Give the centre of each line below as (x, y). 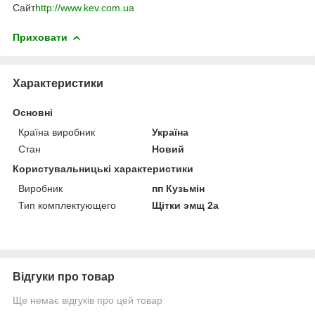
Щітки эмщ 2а (186, 205)
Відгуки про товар (64, 276)
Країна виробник (57, 132)
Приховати (40, 37)
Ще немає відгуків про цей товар (88, 300)
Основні (33, 112)
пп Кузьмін (179, 188)
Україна (171, 132)
